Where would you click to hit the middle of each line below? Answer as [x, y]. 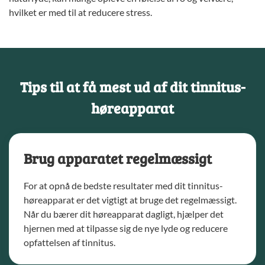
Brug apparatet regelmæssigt [118, 159]
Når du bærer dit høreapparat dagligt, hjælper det [124, 214]
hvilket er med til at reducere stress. [80, 12]
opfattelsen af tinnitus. [70, 243]
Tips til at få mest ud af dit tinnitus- [132, 87]
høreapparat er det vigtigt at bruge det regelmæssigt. [130, 200]
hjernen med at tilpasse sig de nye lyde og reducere [126, 228]
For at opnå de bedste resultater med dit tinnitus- [123, 186]
